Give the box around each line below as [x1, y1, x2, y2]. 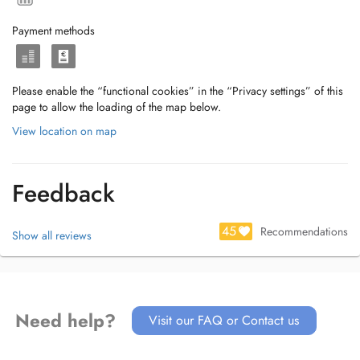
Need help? [14, 308, 116, 333]
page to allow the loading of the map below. [12, 99, 221, 115]
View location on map [12, 123, 117, 139]
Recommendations [260, 223, 348, 239]
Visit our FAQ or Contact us [149, 311, 300, 329]
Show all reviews [12, 227, 92, 243]
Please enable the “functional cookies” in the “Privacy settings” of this [12, 83, 343, 99]
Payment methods [12, 22, 95, 39]
